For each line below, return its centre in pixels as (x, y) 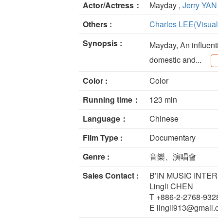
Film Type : (103, 138)
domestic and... (176, 60)
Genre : (96, 157)
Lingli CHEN (171, 186)
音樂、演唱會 (173, 157)
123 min (163, 100)
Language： (105, 119)
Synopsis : (102, 43)
